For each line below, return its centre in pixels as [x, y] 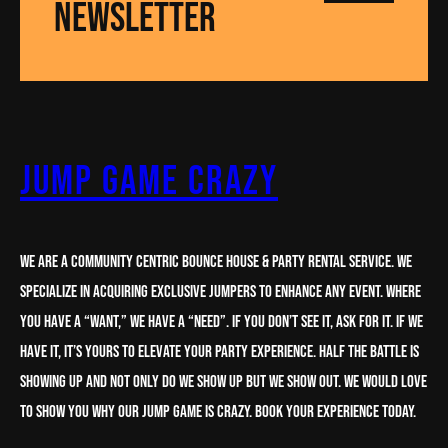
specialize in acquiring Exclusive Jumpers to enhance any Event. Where [220, 291]
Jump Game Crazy [149, 181]
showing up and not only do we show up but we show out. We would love [223, 381]
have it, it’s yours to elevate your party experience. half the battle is [219, 351]
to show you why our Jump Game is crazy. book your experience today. [218, 411]
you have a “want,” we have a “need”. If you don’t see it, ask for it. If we [221, 321]
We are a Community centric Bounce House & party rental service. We [216, 261]
